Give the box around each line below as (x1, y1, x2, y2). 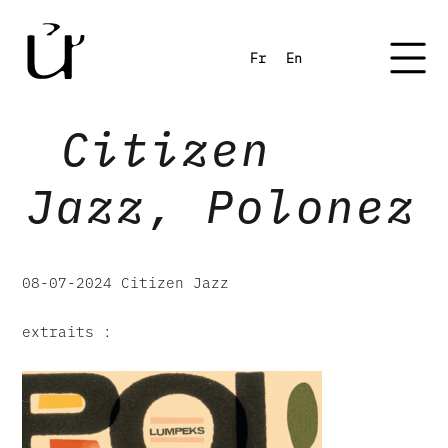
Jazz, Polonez (26, 176, 417, 236)
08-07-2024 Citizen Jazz (22, 273, 229, 292)
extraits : (22, 322, 112, 341)
